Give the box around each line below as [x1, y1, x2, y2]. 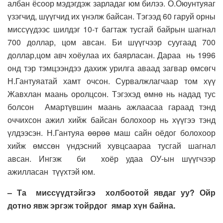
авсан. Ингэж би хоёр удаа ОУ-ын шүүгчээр [7, 153, 216, 165]
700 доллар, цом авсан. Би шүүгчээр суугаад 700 [7, 36, 216, 48]
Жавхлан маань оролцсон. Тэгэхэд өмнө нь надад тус [7, 88, 216, 100]
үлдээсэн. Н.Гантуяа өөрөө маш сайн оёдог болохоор [7, 127, 216, 139]
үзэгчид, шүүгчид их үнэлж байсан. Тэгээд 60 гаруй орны [7, 10, 216, 22]
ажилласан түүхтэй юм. [7, 166, 95, 178]
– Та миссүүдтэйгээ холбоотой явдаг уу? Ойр [7, 187, 216, 199]
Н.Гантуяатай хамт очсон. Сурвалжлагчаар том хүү [7, 75, 216, 87]
